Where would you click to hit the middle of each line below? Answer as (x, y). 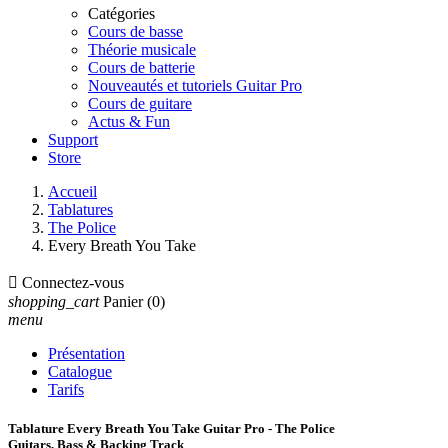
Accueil (72, 191)
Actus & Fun (129, 121)
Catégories (121, 13)
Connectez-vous (73, 282)
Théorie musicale (142, 49)
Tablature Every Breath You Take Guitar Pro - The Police (171, 429)
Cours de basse (135, 31)
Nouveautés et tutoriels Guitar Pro (195, 85)
